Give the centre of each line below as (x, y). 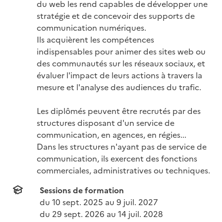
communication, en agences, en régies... (111, 134)
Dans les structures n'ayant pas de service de (122, 146)
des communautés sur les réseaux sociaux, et (121, 63)
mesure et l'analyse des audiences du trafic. (119, 86)
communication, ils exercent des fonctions (117, 158)
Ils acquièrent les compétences (95, 39)
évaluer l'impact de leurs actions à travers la (119, 75)
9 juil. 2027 (137, 201)
